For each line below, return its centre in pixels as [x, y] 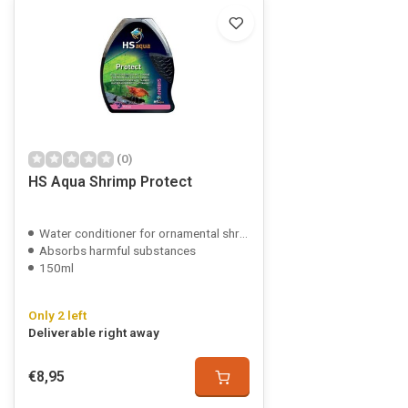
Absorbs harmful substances [117, 250]
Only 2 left [57, 315]
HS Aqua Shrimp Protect [110, 182]
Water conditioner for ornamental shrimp [139, 233]
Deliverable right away [94, 332]
